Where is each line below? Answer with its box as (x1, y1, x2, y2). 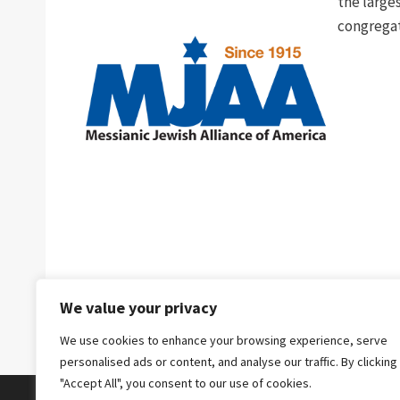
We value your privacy (60, 297, 217, 318)
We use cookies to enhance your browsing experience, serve (60, 332, 387, 348)
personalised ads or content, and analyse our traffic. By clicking (60, 354, 397, 370)
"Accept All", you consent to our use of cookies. (60, 375, 312, 391)
